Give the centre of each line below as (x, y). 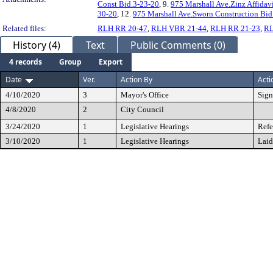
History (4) (37, 45)
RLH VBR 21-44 (179, 28)
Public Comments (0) (178, 45)
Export (111, 62)
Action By (136, 80)
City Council (142, 109)
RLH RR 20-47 (122, 28)
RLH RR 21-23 (235, 28)
